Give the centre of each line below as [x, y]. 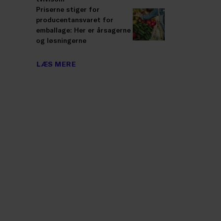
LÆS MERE [56, 64]
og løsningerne [61, 40]
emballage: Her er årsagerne [83, 30]
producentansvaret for [75, 19]
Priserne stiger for [68, 9]
